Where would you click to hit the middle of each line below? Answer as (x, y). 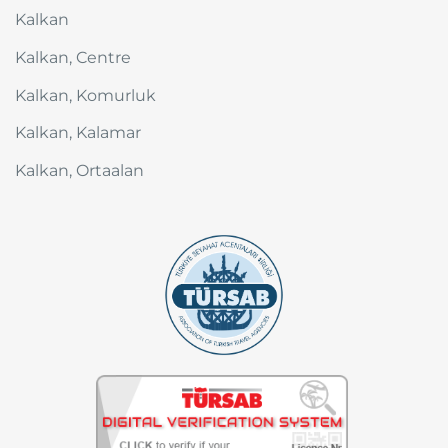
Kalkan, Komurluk (85, 95)
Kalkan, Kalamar (78, 133)
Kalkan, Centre (73, 58)
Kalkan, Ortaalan (79, 170)
